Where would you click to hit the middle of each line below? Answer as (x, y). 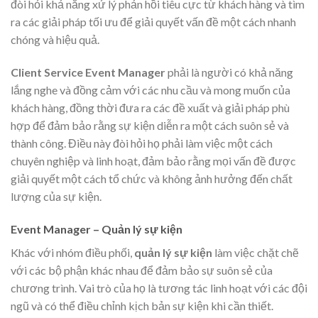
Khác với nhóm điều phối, (72, 252)
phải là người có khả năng (229, 72)
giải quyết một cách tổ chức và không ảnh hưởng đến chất (152, 179)
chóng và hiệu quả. (55, 40)
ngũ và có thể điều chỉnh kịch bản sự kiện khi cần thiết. (142, 305)
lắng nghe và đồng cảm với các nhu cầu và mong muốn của (150, 90)
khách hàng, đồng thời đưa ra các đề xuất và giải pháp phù (150, 108)
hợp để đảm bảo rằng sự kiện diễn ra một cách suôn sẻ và (150, 126)
